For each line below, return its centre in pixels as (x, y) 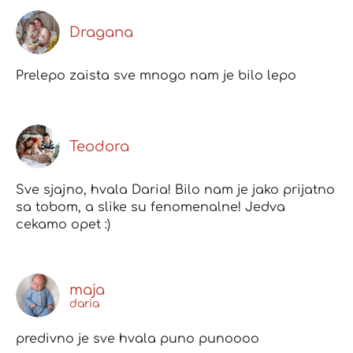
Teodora (99, 147)
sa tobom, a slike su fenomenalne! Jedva (150, 208)
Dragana (101, 33)
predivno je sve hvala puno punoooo (137, 339)
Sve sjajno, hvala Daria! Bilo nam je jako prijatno (175, 190)
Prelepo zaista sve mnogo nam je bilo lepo (156, 76)
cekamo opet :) (63, 225)
